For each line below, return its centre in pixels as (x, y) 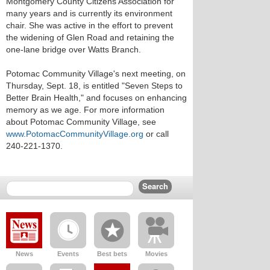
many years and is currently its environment (89, 13)
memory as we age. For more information (85, 110)
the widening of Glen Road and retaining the (90, 37)
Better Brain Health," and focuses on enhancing (96, 98)
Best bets (112, 254)
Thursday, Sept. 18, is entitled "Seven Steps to (94, 86)
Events (68, 254)
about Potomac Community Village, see (81, 122)
